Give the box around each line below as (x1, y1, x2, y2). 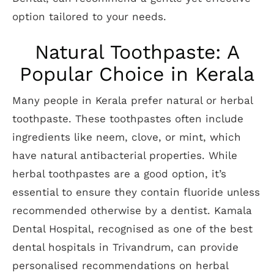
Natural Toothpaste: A (34, 40, 240, 64)
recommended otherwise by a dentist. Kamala (12, 204, 252, 217)
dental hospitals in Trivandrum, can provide (12, 241, 239, 253)
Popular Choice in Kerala (20, 62, 254, 86)
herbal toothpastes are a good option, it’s (12, 168, 226, 180)
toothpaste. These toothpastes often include (12, 113, 243, 125)
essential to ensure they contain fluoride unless (12, 186, 260, 198)
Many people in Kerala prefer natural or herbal (12, 94, 253, 106)
